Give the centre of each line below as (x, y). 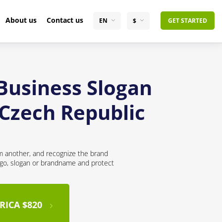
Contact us (65, 20)
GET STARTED (187, 21)
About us (21, 20)
